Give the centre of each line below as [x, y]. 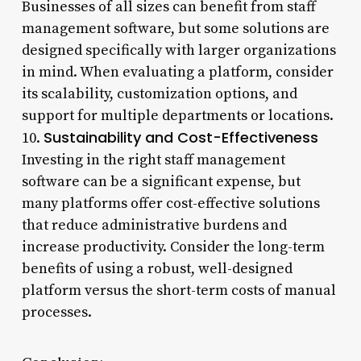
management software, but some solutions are [175, 28]
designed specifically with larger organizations [178, 50]
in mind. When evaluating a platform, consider [177, 72]
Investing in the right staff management [153, 160]
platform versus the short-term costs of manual [178, 290]
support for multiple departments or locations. [177, 115]
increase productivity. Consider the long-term [173, 247]
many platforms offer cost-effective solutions [170, 203]
